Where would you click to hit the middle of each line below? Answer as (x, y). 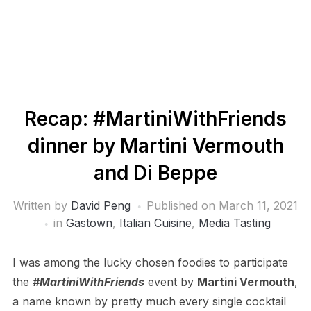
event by (170, 282)
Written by (42, 205)
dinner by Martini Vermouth (155, 146)
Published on (183, 205)
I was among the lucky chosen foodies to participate (150, 262)
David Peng (101, 205)
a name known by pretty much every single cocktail (149, 301)
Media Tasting (234, 223)
